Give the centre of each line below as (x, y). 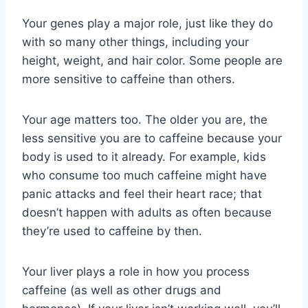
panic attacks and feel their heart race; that (142, 194)
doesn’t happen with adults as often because (147, 212)
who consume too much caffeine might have (144, 175)
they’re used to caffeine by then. (112, 231)
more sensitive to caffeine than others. (129, 79)
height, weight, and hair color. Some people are (152, 60)
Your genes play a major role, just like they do (147, 23)
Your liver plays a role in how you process (136, 271)
